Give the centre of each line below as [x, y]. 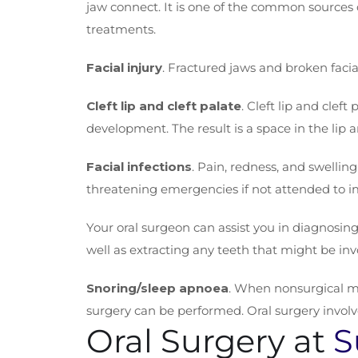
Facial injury [124, 68]
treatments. [121, 29]
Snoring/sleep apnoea [157, 288]
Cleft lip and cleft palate [164, 106]
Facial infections [139, 167]
